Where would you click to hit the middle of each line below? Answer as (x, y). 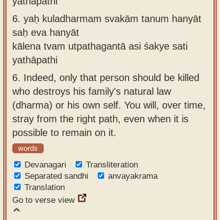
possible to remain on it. (64, 132)
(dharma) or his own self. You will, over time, (109, 105)
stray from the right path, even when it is (100, 119)
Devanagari (45, 165)
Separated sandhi (56, 176)
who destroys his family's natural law (92, 91)
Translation (45, 187)
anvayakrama (133, 176)
